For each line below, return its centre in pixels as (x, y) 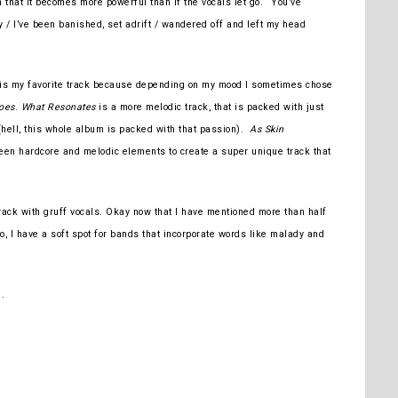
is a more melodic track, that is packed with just (210, 107)
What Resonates (58, 107)
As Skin (265, 129)
